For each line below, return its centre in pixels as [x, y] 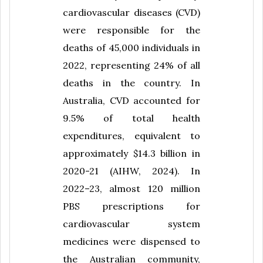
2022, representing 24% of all [131, 65]
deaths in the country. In [131, 83]
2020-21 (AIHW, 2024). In [131, 171]
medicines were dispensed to [131, 242]
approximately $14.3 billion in [131, 154]
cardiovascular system [131, 224]
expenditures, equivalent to [131, 136]
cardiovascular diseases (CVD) [131, 13]
